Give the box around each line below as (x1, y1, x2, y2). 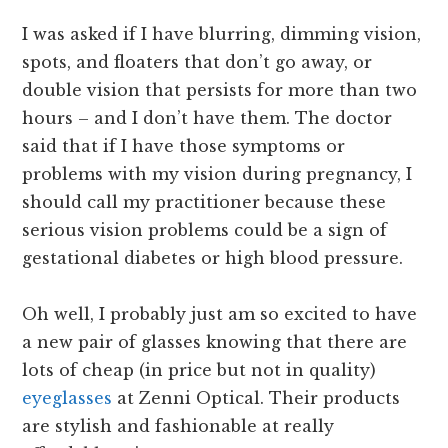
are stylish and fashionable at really (22, 416, 335, 437)
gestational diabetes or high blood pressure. (22, 248, 404, 269)
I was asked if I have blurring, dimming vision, (22, 24, 422, 45)
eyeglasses (22, 388, 113, 409)
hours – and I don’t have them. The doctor (22, 108, 393, 129)
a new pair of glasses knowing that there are (22, 332, 408, 353)
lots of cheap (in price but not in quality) (22, 360, 377, 381)
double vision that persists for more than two (22, 80, 418, 101)
